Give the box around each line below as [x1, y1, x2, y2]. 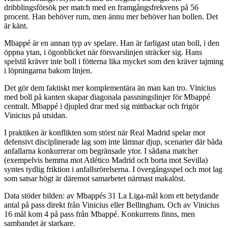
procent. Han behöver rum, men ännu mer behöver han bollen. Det [4, 12, 218, 21]
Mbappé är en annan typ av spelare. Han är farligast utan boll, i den [4, 39, 219, 48]
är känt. [4, 21, 28, 31]
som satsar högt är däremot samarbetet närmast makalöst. [4, 174, 185, 183]
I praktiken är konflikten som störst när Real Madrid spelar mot [4, 128, 205, 137]
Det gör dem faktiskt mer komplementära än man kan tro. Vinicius [4, 83, 216, 93]
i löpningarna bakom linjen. [4, 66, 92, 75]
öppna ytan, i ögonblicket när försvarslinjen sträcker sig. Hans [4, 48, 202, 57]
